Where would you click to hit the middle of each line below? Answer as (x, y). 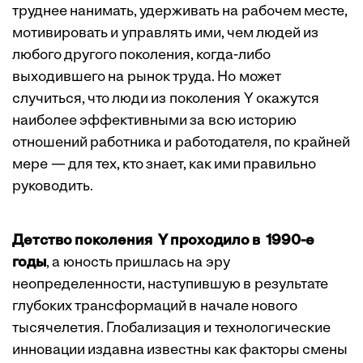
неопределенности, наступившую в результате (170, 285)
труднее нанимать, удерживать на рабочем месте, (180, 12)
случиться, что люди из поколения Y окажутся (166, 100)
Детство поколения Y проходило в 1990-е (163, 241)
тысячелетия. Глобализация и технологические (171, 329)
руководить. (53, 187)
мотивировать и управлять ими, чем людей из (167, 34)
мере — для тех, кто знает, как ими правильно (164, 165)
